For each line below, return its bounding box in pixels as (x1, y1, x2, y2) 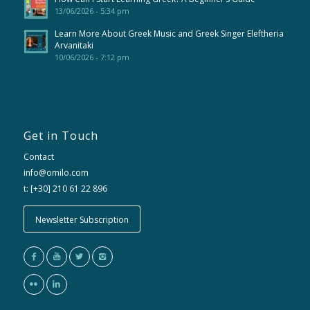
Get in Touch (23, 127, 98, 143)
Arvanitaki (54, 39, 93, 51)
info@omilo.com (23, 166, 89, 179)
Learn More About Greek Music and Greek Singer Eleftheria (54, 27, 284, 39)
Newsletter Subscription (35, 213, 129, 226)
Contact (23, 150, 54, 163)
